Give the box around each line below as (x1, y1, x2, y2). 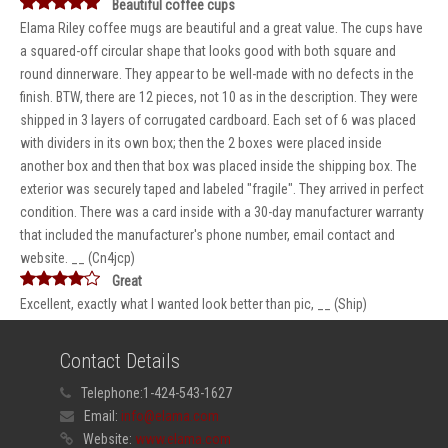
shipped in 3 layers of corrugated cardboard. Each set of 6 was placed (20, 112, 416, 128)
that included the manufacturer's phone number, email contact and (20, 227, 395, 243)
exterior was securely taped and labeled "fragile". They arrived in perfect (20, 181, 424, 197)
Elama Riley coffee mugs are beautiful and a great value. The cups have (20, 20, 423, 36)
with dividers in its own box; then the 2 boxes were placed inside (20, 135, 382, 151)
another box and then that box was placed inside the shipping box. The (20, 158, 417, 174)
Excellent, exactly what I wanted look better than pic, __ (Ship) (20, 296, 367, 312)
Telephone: (81, 385, 143, 401)
